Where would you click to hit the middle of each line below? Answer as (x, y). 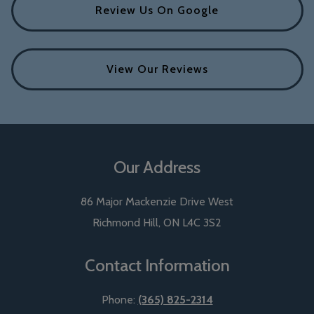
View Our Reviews (157, 69)
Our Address (157, 167)
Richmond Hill (125, 222)
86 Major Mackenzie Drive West (157, 201)
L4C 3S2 (202, 222)
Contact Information (157, 265)
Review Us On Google (157, 10)
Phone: (120, 299)
